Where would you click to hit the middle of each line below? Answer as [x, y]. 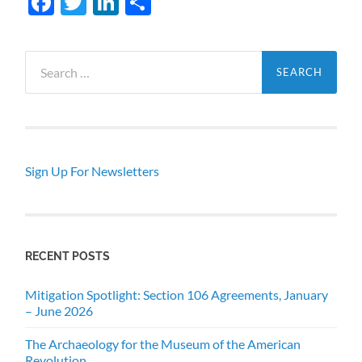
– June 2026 [59, 311]
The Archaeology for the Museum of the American [163, 344]
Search [43, 59]
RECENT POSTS [68, 256]
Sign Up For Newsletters [93, 171]
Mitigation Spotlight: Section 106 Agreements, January [177, 295]
